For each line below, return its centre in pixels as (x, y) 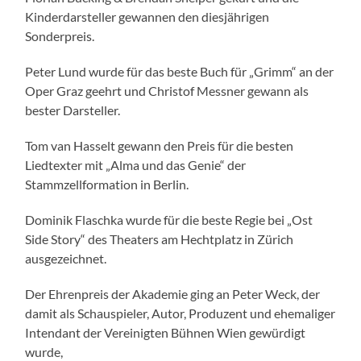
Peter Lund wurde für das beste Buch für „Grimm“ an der (180, 72)
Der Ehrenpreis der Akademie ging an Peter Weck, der (173, 294)
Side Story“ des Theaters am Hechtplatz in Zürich (160, 239)
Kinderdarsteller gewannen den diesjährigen (147, 17)
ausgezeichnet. (66, 259)
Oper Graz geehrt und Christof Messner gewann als (167, 91)
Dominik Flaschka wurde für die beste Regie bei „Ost (169, 220)
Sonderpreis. (60, 36)
